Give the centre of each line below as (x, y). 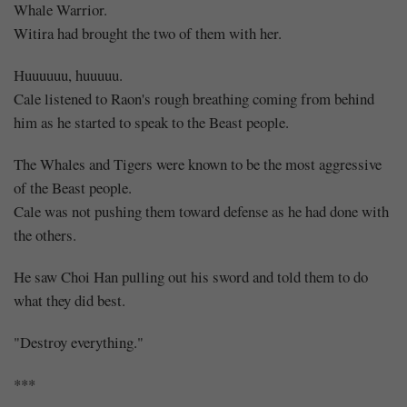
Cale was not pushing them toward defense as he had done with (201, 211)
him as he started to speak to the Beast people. (151, 122)
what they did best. (69, 300)
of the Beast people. (73, 187)
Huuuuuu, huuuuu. (68, 74)
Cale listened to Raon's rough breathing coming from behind (194, 98)
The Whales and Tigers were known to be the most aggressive (198, 164)
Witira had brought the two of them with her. (148, 33)
